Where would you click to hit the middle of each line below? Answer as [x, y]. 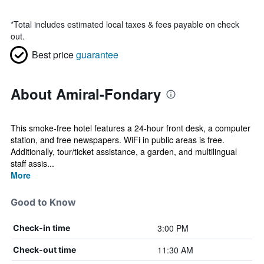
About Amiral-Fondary [86, 94]
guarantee [97, 55]
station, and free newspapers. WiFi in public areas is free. [118, 140]
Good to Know [43, 202]
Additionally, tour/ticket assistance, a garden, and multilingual [124, 151]
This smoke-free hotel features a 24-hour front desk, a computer [131, 128]
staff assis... [32, 163]
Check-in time [42, 228]
